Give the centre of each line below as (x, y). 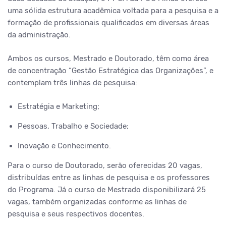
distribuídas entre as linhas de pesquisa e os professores (109, 178)
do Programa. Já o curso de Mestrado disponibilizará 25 (107, 190)
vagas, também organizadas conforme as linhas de (97, 202)
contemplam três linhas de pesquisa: (72, 83)
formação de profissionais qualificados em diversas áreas (108, 23)
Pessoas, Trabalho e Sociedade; (73, 126)
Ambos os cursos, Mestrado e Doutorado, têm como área (108, 59)
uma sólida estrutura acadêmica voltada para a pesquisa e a (113, 11)
